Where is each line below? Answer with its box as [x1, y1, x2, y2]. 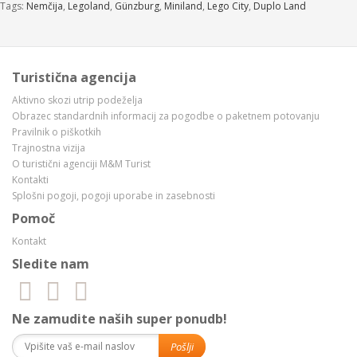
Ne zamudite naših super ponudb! [12, 309, 227, 328]
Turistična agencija [12, 68, 136, 86]
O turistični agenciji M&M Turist [12, 156, 151, 171]
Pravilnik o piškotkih [12, 124, 101, 139]
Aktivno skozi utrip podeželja [12, 92, 143, 107]
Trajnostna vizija [12, 140, 85, 155]
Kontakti [12, 172, 49, 186]
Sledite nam [12, 254, 89, 273]
